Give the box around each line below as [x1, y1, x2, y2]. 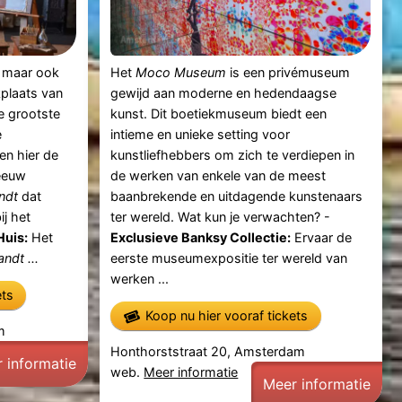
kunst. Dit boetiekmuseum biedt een [110, 105, 328, 121]
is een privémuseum [226, 64, 351, 80]
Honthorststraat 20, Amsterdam [110, 344, 306, 360]
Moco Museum [135, 64, 227, 80]
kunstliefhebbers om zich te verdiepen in [110, 146, 355, 162]
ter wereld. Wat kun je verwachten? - [110, 208, 331, 224]
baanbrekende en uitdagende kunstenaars [110, 188, 363, 204]
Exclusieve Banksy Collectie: [110, 229, 292, 245]
